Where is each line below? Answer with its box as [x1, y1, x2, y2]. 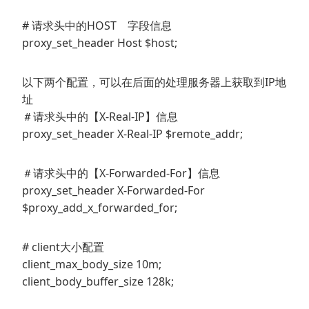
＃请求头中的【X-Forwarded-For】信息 [22, 166, 220, 181]
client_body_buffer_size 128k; [22, 274, 174, 290]
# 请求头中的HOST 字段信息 [22, 18, 172, 34]
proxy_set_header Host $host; [22, 35, 177, 51]
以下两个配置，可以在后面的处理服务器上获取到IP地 [22, 74, 286, 90]
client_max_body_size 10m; [22, 257, 161, 272]
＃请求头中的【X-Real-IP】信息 [22, 109, 178, 125]
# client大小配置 [22, 239, 104, 255]
